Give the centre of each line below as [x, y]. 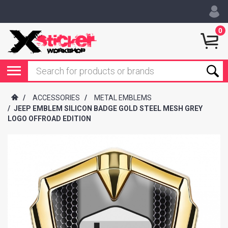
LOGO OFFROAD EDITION [49, 119]
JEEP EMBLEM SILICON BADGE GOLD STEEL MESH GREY [108, 109]
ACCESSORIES [56, 98]
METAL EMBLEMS [123, 98]
